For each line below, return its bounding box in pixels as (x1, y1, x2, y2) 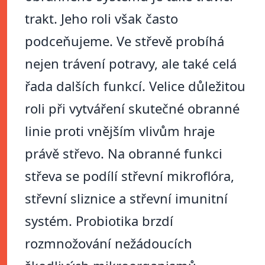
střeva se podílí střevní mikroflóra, (25, 167, 234, 185)
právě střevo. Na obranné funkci (25, 144, 222, 163)
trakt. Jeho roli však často (25, 9, 178, 28)
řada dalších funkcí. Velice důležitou (25, 77, 245, 95)
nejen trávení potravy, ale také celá (25, 54, 237, 73)
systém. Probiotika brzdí (25, 212, 173, 230)
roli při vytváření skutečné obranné (25, 99, 240, 118)
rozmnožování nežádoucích (25, 234, 192, 253)
